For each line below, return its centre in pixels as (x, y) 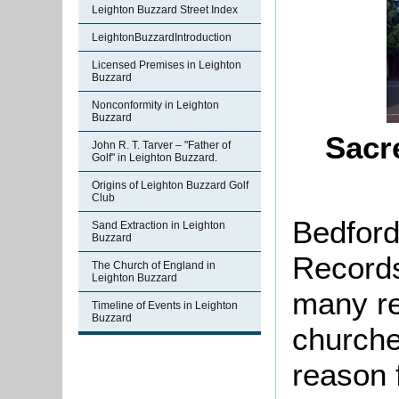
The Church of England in (154, 265)
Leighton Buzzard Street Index (165, 10)
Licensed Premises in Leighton (167, 65)
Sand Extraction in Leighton (159, 225)
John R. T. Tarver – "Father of (161, 145)
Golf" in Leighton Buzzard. (155, 158)
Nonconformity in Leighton (155, 105)
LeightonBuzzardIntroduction (162, 37)
